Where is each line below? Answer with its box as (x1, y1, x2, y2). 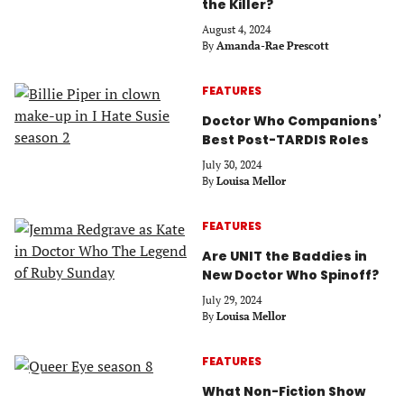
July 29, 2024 (202, 292, 262, 307)
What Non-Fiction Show (202, 381, 365, 400)
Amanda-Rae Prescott (216, 38, 329, 52)
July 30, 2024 (202, 157, 262, 171)
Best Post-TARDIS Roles (202, 130, 372, 149)
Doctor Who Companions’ (202, 111, 381, 130)
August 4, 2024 (202, 22, 271, 36)
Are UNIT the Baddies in (202, 246, 367, 265)
